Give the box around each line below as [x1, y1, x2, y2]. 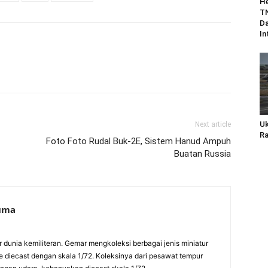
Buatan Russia [174, 148, 231, 159]
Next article [195, 120, 231, 129]
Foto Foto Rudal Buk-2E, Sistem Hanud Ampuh [46, 135, 231, 147]
